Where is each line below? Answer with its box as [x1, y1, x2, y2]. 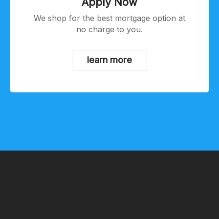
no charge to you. [76, 24, 143, 35]
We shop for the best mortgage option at [34, 13, 41, 23]
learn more [87, 54, 132, 65]
